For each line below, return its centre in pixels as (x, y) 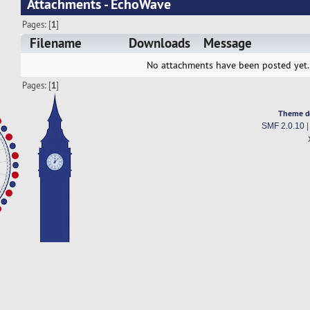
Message (228, 44)
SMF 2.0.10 (283, 126)
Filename (56, 44)
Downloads (159, 44)
